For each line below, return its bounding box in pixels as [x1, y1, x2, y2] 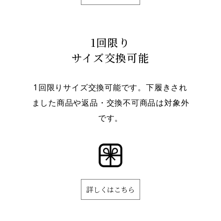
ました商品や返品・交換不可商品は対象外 [32, 97, 189, 108]
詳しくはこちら [86, 184, 135, 194]
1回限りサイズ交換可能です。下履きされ [34, 81, 187, 93]
